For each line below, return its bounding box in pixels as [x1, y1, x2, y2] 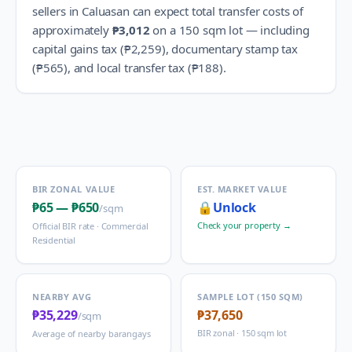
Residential [32, 234, 76, 246]
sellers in [32, 3, 82, 19]
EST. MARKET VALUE [197, 183, 288, 195]
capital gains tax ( [32, 41, 124, 57]
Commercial [101, 220, 148, 232]
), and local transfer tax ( [64, 60, 192, 75]
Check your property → [197, 219, 291, 231]
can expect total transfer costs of [129, 3, 303, 19]
